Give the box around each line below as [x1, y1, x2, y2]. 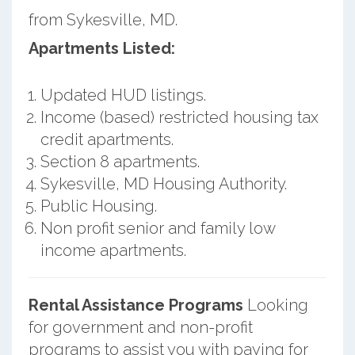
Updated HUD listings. [40, 85, 206, 105]
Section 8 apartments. [40, 151, 200, 171]
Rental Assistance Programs [28, 295, 243, 315]
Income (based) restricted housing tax [40, 107, 319, 127]
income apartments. [40, 240, 186, 260]
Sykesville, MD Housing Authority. [40, 174, 287, 193]
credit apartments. [40, 129, 174, 149]
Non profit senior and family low [40, 218, 275, 238]
